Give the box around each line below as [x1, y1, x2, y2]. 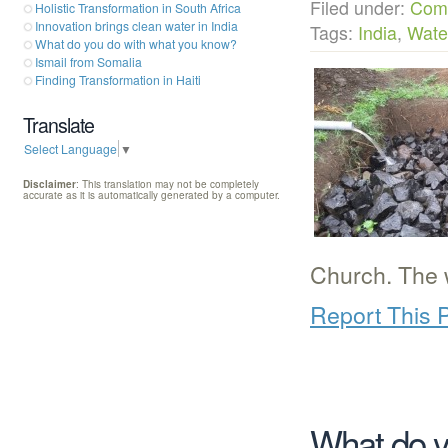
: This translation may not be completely [76, 177, 259, 192]
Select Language [24, 140, 117, 158]
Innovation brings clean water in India [35, 17, 238, 35]
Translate [23, 111, 94, 140]
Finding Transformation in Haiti [35, 71, 201, 89]
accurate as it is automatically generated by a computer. [23, 188, 280, 203]
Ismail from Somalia [35, 53, 142, 71]
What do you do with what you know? [35, 35, 237, 53]
